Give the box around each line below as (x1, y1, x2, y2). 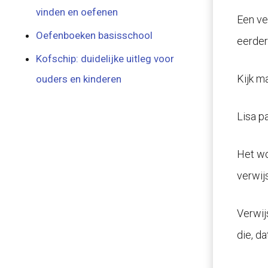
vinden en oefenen (36, 6, 118, 18)
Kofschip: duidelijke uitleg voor (36, 53, 175, 65)
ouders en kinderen (36, 73, 122, 85)
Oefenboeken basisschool (36, 29, 153, 41)
